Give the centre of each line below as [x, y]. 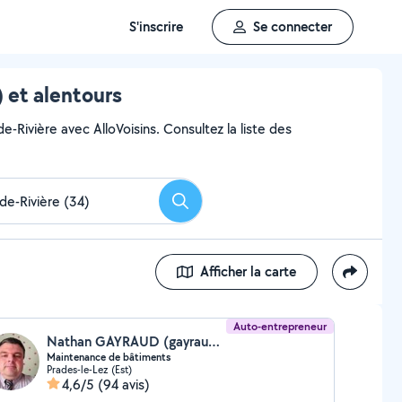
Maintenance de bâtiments [108, 357]
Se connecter [293, 26]
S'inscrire [156, 26]
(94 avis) [123, 385]
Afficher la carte [248, 271]
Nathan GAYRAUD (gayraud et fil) [214, 341]
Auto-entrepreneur [280, 326]
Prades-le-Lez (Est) [89, 369]
